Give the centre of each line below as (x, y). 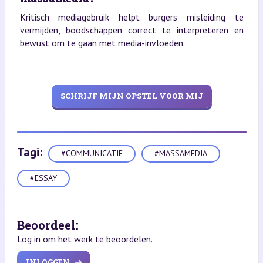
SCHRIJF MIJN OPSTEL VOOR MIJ (131, 96)
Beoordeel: (48, 225)
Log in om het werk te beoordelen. (85, 239)
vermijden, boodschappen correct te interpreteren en (131, 30)
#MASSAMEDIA (181, 154)
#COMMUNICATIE (92, 154)
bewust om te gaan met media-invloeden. (102, 43)
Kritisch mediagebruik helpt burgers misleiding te (131, 17)
